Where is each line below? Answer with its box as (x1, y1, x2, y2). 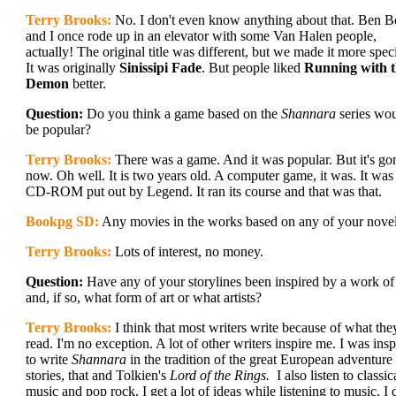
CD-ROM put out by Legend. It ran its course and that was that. (26, 184, 382, 199)
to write (26, 352, 72, 367)
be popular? (26, 122, 91, 137)
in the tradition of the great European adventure (126, 352, 392, 367)
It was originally (26, 60, 119, 75)
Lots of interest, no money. (111, 244, 263, 259)
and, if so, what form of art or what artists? (26, 290, 262, 305)
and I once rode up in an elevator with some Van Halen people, (26, 28, 377, 43)
